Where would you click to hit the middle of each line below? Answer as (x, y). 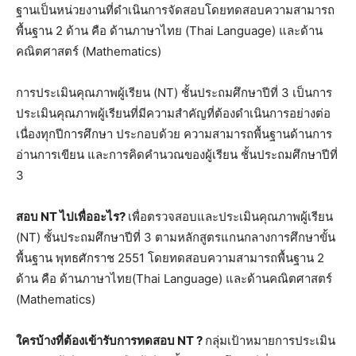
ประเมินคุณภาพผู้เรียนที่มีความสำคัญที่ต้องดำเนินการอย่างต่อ (173, 113)
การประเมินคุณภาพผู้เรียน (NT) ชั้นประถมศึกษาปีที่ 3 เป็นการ (174, 92)
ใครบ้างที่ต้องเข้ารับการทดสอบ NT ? (110, 340)
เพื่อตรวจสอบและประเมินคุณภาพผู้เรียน (230, 216)
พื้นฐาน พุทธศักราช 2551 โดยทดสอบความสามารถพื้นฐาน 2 (170, 257)
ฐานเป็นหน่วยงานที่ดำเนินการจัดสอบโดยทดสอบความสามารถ (175, 10)
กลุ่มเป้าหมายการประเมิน (270, 340)
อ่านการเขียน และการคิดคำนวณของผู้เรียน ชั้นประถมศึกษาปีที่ (177, 154)
